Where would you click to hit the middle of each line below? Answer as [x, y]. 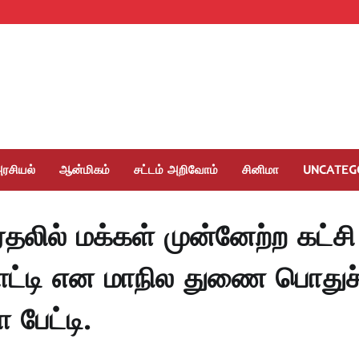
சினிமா [260, 169]
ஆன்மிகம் [85, 169]
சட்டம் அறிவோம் [176, 169]
